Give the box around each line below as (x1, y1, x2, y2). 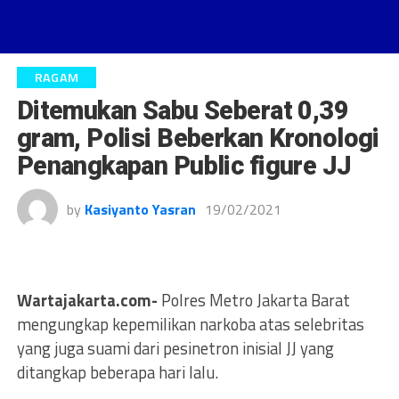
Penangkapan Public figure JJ (16, 151, 352, 181)
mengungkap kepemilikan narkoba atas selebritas (16, 312, 364, 337)
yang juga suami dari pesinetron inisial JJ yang (16, 336, 334, 361)
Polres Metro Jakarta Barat (157, 288, 350, 313)
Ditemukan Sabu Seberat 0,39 (16, 95, 349, 126)
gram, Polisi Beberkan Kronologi (16, 123, 379, 153)
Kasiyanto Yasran (84, 199, 196, 220)
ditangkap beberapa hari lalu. (16, 360, 218, 385)
